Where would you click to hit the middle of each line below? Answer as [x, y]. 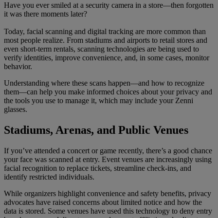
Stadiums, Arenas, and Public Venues [96, 130]
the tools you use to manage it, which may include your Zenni [99, 101]
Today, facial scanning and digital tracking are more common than [105, 32]
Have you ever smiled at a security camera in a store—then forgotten [109, 5]
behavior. [18, 67]
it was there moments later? [45, 14]
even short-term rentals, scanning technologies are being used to [101, 49]
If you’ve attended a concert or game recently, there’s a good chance [108, 151]
